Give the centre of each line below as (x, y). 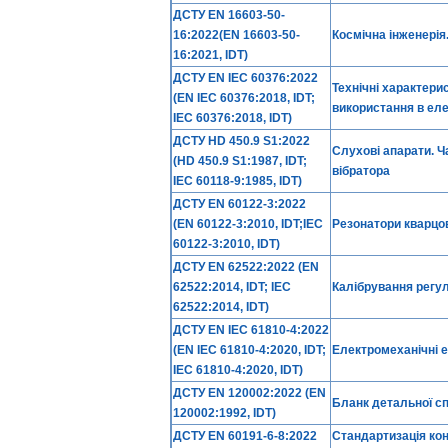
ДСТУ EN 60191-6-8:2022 (245, 436)
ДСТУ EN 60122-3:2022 (239, 204)
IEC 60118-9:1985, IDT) (237, 181)
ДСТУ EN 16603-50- (229, 15)
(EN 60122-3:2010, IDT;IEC (248, 224)
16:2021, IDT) (210, 55)
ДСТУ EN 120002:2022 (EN (249, 393)
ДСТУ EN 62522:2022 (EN (246, 267)
